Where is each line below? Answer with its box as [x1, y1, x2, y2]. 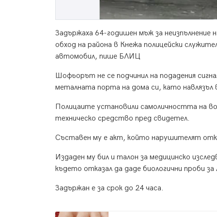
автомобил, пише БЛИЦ [55, 52, 142, 62]
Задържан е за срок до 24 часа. [55, 184, 166, 193]
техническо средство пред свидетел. [55, 114, 190, 124]
